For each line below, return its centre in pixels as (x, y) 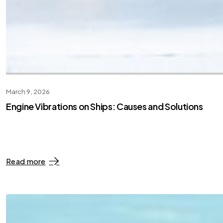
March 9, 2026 (28, 92)
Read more (26, 161)
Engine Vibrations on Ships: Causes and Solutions (105, 106)
